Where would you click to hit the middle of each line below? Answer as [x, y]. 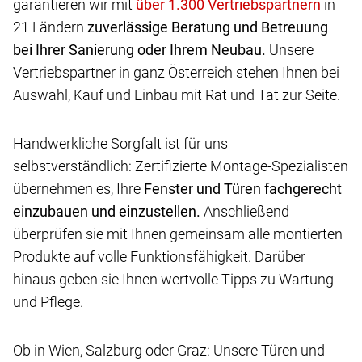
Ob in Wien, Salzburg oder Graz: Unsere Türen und [169, 351]
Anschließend [245, 212]
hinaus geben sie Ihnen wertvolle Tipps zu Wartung [173, 280]
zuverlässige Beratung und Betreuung [208, 27]
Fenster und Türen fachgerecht [243, 189]
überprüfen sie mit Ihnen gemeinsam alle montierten [178, 234]
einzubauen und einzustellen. [107, 212]
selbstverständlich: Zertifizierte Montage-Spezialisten [181, 166]
